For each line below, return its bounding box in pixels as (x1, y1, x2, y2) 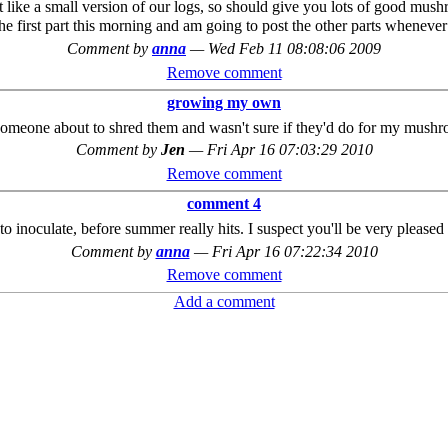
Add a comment (173, 292, 275, 310)
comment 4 (187, 195, 261, 213)
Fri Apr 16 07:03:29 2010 (206, 141, 373, 159)
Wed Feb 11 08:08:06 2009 (208, 40, 381, 58)
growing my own (167, 94, 281, 112)
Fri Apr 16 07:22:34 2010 (211, 242, 378, 260)
